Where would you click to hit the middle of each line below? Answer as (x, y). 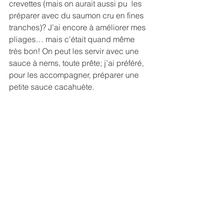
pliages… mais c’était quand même (73, 39)
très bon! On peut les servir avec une (75, 51)
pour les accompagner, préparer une (75, 75)
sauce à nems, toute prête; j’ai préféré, (77, 63)
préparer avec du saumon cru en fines (77, 15)
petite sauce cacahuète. (53, 87)
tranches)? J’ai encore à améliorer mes (78, 27)
